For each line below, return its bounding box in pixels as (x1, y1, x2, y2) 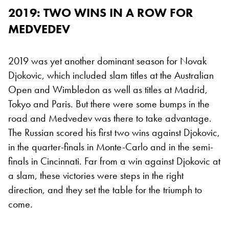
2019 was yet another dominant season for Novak (8, 54, 207, 68)
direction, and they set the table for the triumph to (8, 183, 202, 197)
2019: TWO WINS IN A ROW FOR (8, 5, 193, 21)
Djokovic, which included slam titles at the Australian (8, 68, 214, 82)
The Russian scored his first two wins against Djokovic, (8, 126, 220, 140)
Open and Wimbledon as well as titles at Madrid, (8, 83, 208, 97)
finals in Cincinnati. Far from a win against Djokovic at (8, 154, 220, 168)
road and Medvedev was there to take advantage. (8, 111, 212, 125)
